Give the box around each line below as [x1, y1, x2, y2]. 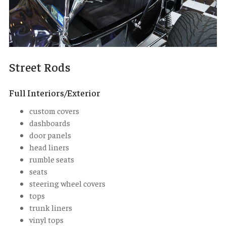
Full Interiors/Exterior [9, 87, 100, 99]
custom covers [29, 105, 79, 116]
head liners [29, 142, 69, 152]
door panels [29, 130, 71, 140]
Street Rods [9, 59, 71, 75]
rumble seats [29, 154, 74, 164]
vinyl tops [29, 214, 64, 225]
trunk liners [29, 202, 72, 213]
